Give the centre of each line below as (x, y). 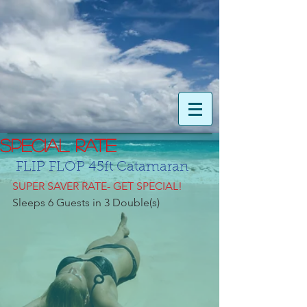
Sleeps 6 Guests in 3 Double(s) (86, 202)
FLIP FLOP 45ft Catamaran (102, 167)
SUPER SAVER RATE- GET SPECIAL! (97, 186)
